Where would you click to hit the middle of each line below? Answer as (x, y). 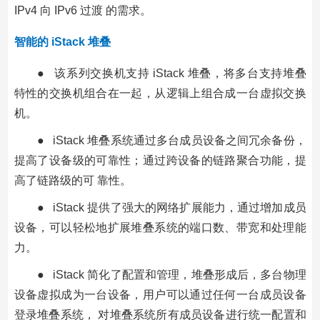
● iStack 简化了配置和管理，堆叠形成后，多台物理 (171, 274)
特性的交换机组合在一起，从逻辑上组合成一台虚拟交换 (160, 93)
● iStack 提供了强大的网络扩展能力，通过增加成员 (171, 207)
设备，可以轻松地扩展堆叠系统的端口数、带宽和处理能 (160, 227)
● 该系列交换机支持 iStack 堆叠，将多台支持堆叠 (171, 73)
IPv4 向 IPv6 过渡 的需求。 (82, 10)
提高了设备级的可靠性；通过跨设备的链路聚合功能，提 (160, 160)
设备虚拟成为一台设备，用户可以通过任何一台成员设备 (160, 294)
